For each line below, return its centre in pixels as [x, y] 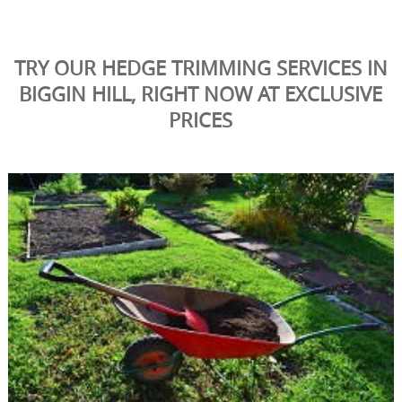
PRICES [201, 120]
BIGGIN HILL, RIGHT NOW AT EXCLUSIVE [201, 94]
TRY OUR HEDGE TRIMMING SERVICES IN [201, 68]
